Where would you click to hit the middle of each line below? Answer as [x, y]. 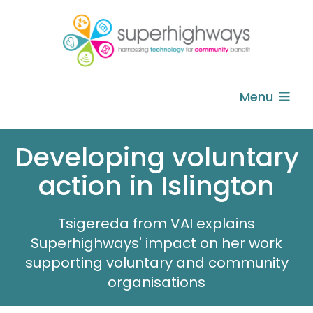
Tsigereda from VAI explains [156, 223]
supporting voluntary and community [156, 262]
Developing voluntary [156, 156]
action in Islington [156, 185]
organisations [156, 282]
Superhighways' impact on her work [156, 243]
